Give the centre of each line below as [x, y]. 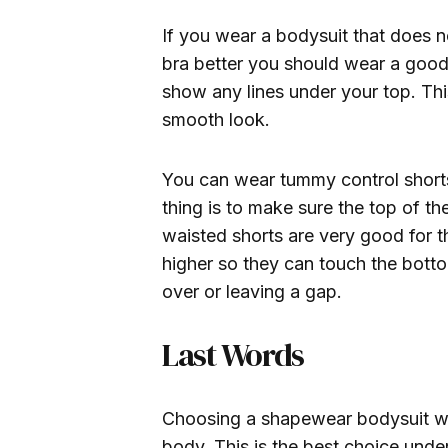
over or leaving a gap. [252, 292]
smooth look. [216, 120]
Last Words [233, 355]
